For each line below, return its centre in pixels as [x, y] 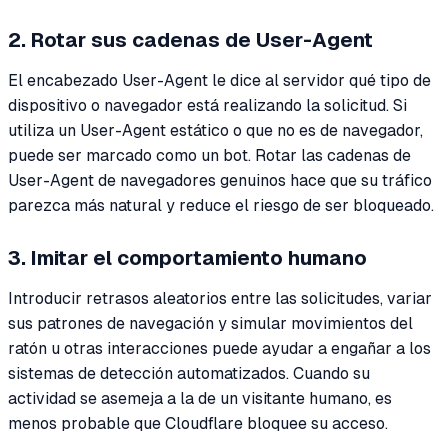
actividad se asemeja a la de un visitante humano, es [200, 398]
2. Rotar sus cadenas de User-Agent [190, 39]
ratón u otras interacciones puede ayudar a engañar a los [219, 348]
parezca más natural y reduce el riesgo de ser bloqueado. [221, 205]
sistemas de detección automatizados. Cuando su [189, 373]
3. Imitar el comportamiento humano [187, 257]
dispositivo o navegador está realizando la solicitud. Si [207, 105]
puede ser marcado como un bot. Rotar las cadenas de [209, 155]
